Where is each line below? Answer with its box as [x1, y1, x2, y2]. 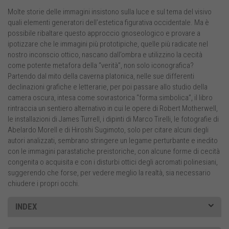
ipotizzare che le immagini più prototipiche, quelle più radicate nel [8, 39, 208, 49]
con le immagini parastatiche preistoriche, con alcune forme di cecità [8, 147, 220, 156]
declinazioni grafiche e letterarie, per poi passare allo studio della [8, 82, 208, 92]
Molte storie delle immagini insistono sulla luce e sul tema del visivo [8, 7, 212, 17]
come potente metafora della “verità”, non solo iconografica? [8, 61, 194, 71]
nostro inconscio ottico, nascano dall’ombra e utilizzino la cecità [8, 50, 202, 60]
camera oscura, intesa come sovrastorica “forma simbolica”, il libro [8, 93, 213, 103]
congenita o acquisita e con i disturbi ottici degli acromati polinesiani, [8, 157, 218, 167]
